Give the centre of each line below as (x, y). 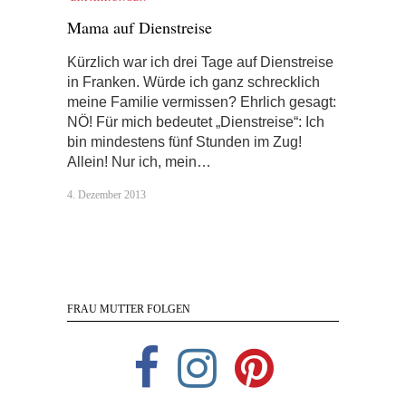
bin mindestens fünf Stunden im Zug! (184, 142)
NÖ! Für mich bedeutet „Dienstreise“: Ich (196, 122)
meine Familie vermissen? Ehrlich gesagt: (202, 102)
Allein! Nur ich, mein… (139, 162)
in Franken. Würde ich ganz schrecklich (193, 82)
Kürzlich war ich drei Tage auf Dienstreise (200, 63)
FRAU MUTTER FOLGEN (129, 309)
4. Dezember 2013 (106, 195)
